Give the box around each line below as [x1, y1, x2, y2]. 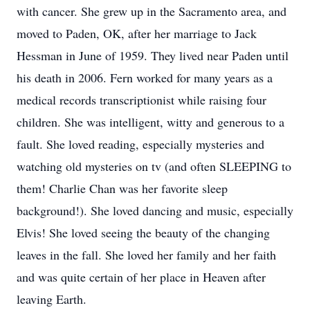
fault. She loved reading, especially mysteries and [17, 136, 264, 152]
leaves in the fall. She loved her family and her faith [17, 246, 276, 263]
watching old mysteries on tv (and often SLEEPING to [17, 158, 291, 174]
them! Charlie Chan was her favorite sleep [17, 180, 228, 197]
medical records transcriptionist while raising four [17, 91, 266, 108]
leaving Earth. [17, 291, 86, 307]
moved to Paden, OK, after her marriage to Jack [17, 25, 257, 42]
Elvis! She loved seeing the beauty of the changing [17, 224, 270, 241]
